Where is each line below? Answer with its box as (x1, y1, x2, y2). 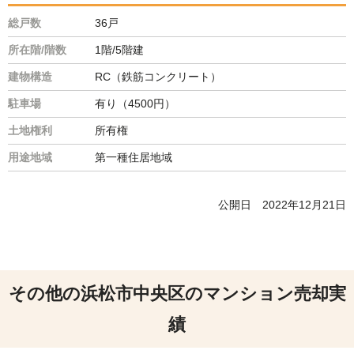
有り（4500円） (95, 96, 175, 110)
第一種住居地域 (95, 150, 172, 164)
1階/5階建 (95, 43, 144, 56)
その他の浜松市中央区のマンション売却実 (8, 283, 346, 303)
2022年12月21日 (262, 198, 346, 211)
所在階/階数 (8, 43, 66, 56)
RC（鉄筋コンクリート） (95, 70, 221, 83)
